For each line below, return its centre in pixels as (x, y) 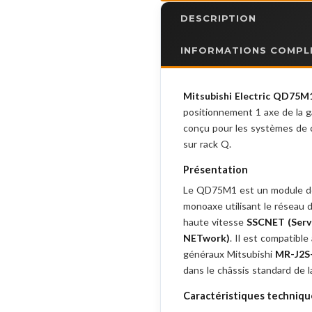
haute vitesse (215, 222)
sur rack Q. (207, 144)
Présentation (216, 170)
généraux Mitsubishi (229, 254)
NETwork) (206, 238)
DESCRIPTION (218, 18)
